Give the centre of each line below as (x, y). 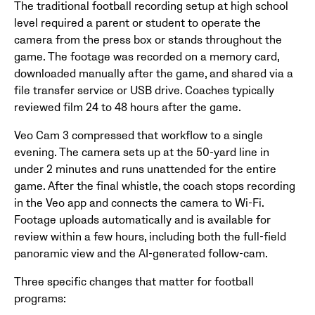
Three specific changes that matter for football (134, 282)
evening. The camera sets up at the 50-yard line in (142, 152)
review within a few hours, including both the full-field (150, 237)
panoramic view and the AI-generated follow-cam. (141, 253)
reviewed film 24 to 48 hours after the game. (128, 107)
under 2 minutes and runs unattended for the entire (145, 169)
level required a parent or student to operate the (137, 23)
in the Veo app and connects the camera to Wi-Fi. (139, 203)
